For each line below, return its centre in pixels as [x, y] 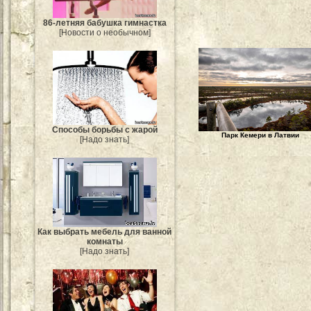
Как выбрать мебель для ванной [105, 232]
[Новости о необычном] [105, 32]
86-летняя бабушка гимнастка [105, 23]
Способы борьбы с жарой [105, 129]
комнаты [105, 242]
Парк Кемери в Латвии [261, 135]
